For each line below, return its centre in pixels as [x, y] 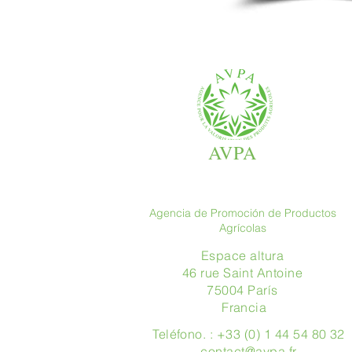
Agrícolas [243, 228]
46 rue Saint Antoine [242, 273]
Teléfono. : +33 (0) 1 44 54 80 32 [249, 334]
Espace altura [242, 255]
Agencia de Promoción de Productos [243, 213]
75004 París [242, 290]
